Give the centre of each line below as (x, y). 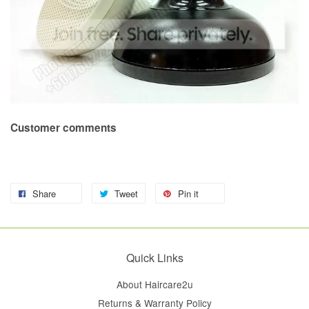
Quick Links (154, 258)
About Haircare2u (154, 285)
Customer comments (63, 128)
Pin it (188, 194)
